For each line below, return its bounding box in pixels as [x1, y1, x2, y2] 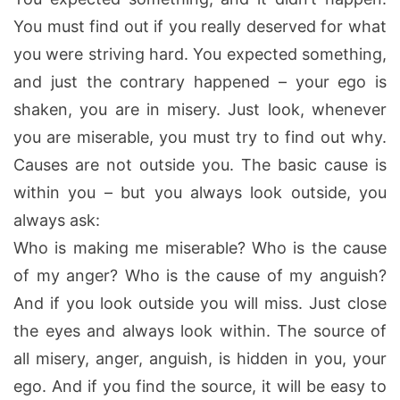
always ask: [13, 210, 100, 229]
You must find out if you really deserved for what [13, 16, 387, 36]
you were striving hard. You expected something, [13, 44, 387, 63]
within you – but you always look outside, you [13, 182, 387, 202]
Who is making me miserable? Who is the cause [13, 237, 387, 257]
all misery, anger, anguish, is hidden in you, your [13, 348, 387, 368]
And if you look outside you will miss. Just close [13, 293, 387, 312]
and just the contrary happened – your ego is [13, 71, 387, 91]
